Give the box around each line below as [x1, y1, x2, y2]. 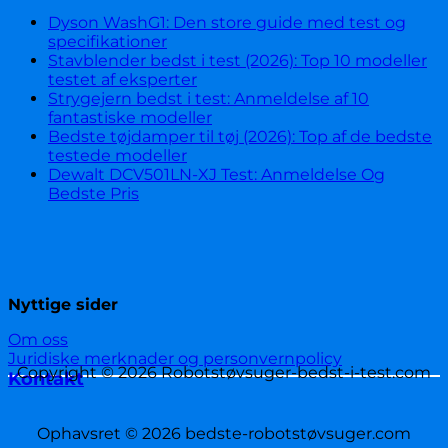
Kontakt [8, 368, 84, 390]
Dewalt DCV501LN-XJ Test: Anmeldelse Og [48, 165, 385, 185]
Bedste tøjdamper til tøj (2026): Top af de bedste [48, 127, 432, 147]
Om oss [8, 330, 68, 350]
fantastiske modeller [48, 108, 212, 128]
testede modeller [48, 146, 187, 166]
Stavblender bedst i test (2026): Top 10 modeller [48, 51, 427, 71]
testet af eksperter [48, 70, 197, 90]
